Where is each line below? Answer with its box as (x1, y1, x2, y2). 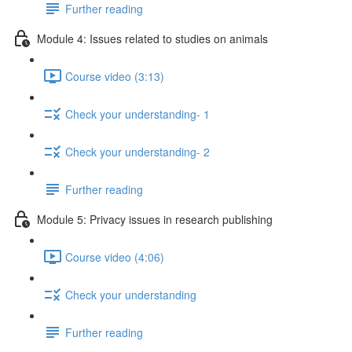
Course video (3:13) (65, 68, 164, 84)
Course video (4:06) (65, 248, 164, 265)
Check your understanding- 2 (65, 143, 210, 159)
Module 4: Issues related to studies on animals (37, 30, 268, 46)
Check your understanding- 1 (65, 105, 210, 122)
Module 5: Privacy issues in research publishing (37, 211, 273, 227)
